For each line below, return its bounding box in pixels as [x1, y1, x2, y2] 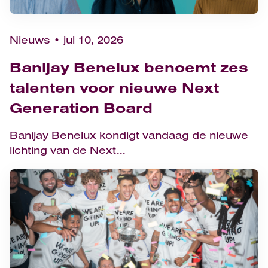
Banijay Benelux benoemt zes [10, 58, 248, 77]
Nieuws [10, 33, 50, 47]
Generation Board [10, 99, 153, 117]
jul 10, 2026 [63, 33, 123, 47]
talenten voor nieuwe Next [10, 78, 219, 97]
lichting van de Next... [10, 143, 126, 157]
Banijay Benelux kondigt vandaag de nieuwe [10, 128, 248, 142]
